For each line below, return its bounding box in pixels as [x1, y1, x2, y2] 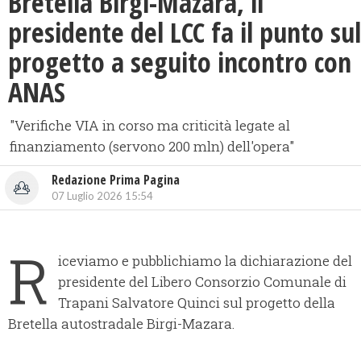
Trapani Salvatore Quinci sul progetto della [58, 293, 335, 313]
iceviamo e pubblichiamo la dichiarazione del [58, 251, 352, 271]
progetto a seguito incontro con [8, 44, 351, 81]
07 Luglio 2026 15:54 [52, 189, 153, 203]
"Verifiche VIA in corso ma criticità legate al [10, 116, 290, 135]
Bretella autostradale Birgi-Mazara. [8, 314, 234, 334]
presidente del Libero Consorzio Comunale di [58, 272, 346, 292]
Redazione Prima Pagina [52, 171, 180, 189]
